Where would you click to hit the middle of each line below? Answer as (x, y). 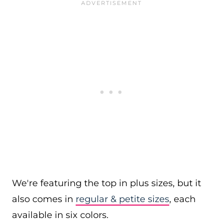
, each (182, 199)
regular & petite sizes (122, 199)
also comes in (44, 199)
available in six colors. (61, 215)
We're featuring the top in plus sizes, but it (107, 183)
